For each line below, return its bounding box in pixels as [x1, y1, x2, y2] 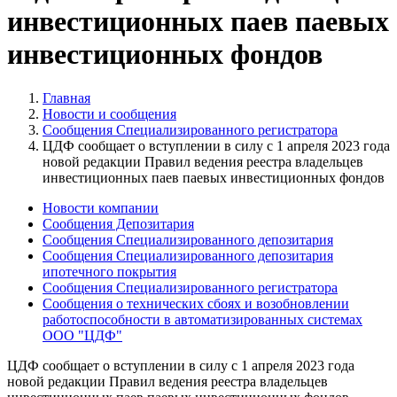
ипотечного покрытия [43, 263, 176, 279]
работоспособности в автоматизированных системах [43, 311, 362, 327]
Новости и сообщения [43, 105, 176, 121]
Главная [43, 90, 90, 105]
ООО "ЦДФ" [43, 327, 122, 343]
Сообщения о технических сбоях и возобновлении [43, 295, 349, 311]
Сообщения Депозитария [43, 215, 194, 231]
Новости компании [43, 199, 159, 215]
